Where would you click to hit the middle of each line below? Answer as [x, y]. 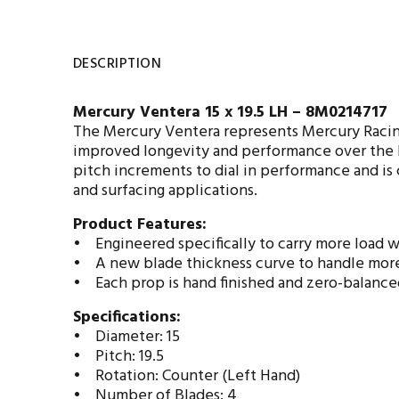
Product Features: [140, 225]
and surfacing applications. [167, 191]
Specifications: [127, 318]
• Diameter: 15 [126, 337]
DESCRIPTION [118, 64]
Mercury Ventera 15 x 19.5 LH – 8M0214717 [230, 113]
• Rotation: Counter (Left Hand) [187, 376]
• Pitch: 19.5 [118, 357]
